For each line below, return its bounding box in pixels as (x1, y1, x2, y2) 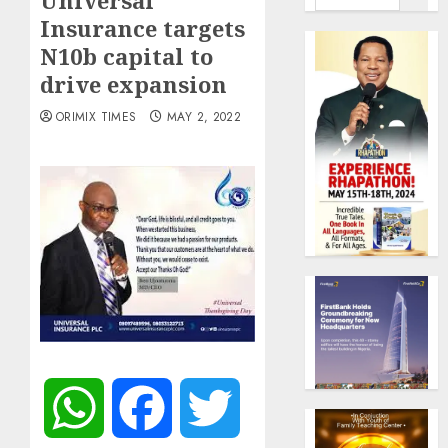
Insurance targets (40, 13, 245, 43)
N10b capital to (40, 41, 213, 71)
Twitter (240, 396, 285, 420)
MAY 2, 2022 (167, 108, 242, 126)
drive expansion (40, 69, 227, 99)
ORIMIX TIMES (56, 108, 137, 126)
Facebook (172, 396, 239, 420)
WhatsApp (104, 396, 176, 420)
